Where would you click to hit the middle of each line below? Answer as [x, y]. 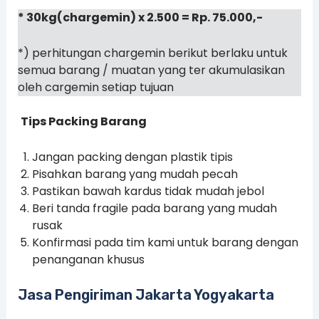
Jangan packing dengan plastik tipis [132, 157]
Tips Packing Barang [83, 121]
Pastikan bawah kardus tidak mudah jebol [148, 191]
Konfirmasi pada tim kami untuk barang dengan [165, 242]
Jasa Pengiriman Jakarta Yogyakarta [146, 294]
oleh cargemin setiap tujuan [95, 87]
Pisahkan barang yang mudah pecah [135, 174]
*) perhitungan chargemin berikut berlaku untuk [152, 53]
